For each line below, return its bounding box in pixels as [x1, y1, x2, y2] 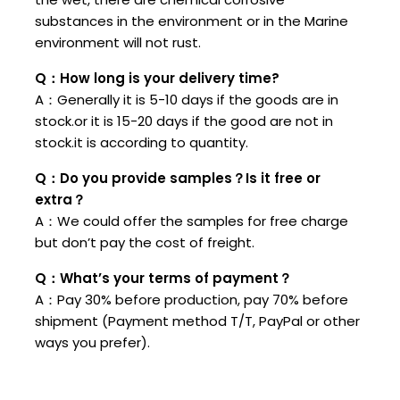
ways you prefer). [35, 333, 150, 353]
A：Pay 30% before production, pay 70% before [35, 290, 348, 310]
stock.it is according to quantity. [35, 133, 248, 153]
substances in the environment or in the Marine [35, 12, 348, 31]
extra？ [35, 190, 86, 210]
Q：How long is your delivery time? [35, 69, 279, 88]
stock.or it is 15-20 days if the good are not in [35, 112, 333, 131]
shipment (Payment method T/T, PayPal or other [35, 312, 360, 331]
